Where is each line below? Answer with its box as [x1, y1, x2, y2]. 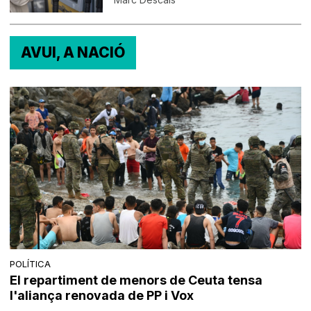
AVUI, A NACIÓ [21, 43, 126, 61]
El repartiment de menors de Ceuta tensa [10, 273, 263, 288]
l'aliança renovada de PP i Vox [10, 288, 194, 303]
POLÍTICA [10, 258, 51, 270]
